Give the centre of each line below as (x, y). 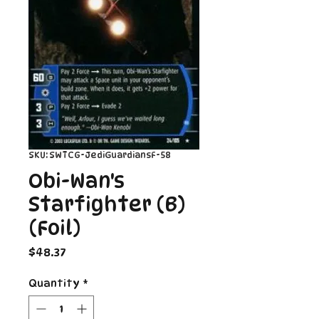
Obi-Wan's (77, 181)
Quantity (54, 283)
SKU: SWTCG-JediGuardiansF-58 (100, 155)
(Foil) (54, 228)
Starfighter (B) (107, 204)
